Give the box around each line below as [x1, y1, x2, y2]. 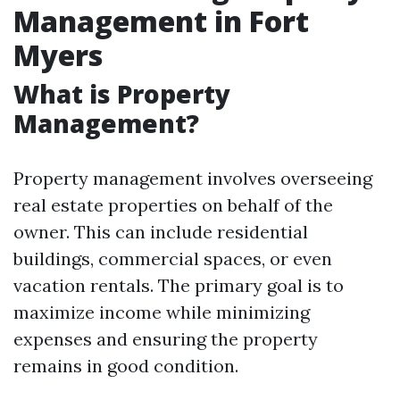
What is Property [13, 77, 230, 111]
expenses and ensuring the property [13, 328, 318, 350]
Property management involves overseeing [13, 167, 372, 189]
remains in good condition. [13, 354, 238, 377]
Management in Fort [13, 2, 309, 40]
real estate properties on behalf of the [13, 194, 333, 216]
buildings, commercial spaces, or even [13, 247, 332, 270]
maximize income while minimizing [13, 301, 310, 323]
